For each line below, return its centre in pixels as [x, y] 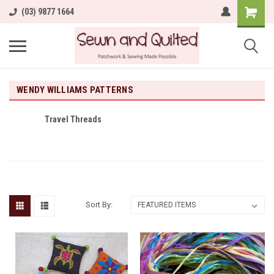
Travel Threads [73, 119]
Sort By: [99, 205]
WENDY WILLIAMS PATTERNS [75, 90]
